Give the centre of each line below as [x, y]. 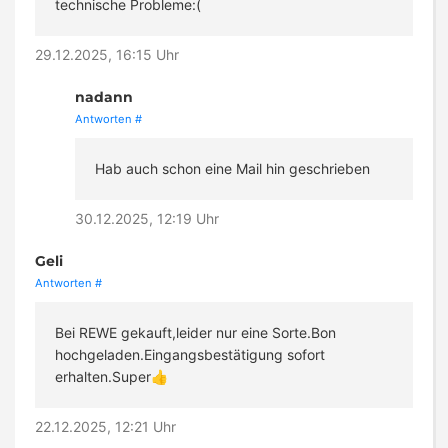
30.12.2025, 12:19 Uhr [147, 219]
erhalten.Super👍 [111, 377]
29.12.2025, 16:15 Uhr [107, 55]
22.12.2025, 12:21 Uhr [105, 427]
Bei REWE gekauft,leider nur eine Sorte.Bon [195, 333]
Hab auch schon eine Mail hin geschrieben [232, 169]
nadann [104, 97]
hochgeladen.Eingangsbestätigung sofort [190, 355]
